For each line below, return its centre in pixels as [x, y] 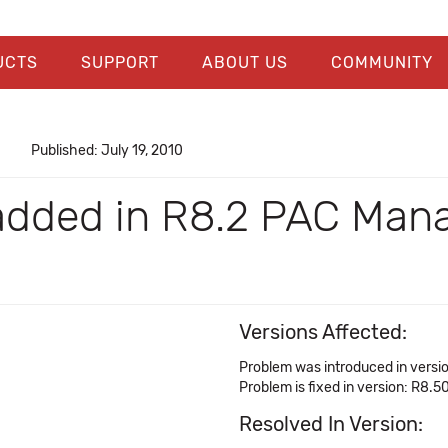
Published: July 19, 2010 [106, 150]
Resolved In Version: [331, 424]
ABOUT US [244, 62]
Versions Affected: [323, 332]
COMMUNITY [381, 62]
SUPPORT [119, 62]
